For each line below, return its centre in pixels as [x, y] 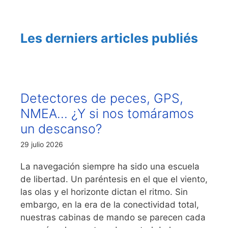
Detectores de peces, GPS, [102, 98]
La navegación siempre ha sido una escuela [110, 166]
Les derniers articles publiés [109, 38]
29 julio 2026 [42, 144]
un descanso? [61, 129]
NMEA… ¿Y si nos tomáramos [107, 113]
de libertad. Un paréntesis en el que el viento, [114, 179]
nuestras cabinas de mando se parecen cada [113, 217]
